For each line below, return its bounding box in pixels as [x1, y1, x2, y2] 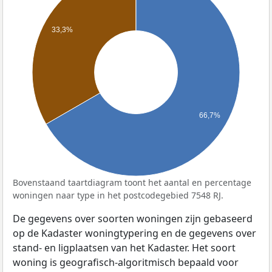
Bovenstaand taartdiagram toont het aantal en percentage [13, 177, 251, 189]
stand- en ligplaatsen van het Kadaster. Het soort [13, 241, 236, 255]
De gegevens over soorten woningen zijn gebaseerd [13, 212, 253, 226]
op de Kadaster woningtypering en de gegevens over [13, 226, 256, 240]
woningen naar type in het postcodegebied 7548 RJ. [13, 189, 223, 202]
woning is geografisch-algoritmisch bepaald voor [13, 256, 239, 270]
